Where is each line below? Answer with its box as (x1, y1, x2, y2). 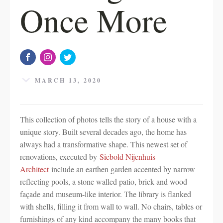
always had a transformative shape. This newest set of (20, 139, 187, 149)
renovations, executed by (20, 151, 100, 162)
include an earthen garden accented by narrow (49, 164, 195, 174)
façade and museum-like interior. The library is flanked (20, 189, 191, 199)
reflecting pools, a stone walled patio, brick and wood (20, 176, 187, 187)
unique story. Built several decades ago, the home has (20, 126, 187, 137)
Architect (20, 164, 49, 174)
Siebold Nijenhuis (100, 151, 155, 162)
